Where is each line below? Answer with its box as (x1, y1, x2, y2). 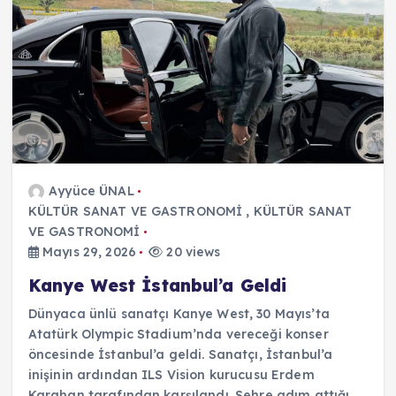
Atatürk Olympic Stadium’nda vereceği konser (27, 325, 329, 342)
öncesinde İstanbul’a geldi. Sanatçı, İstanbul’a (27, 346, 333, 362)
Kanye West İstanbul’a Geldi (27, 274, 287, 296)
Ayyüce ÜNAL (49, 182, 134, 199)
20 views (163, 243, 221, 260)
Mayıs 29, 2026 (38, 243, 136, 260)
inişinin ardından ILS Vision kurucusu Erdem (27, 366, 315, 383)
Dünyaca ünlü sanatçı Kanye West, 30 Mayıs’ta (27, 305, 330, 322)
